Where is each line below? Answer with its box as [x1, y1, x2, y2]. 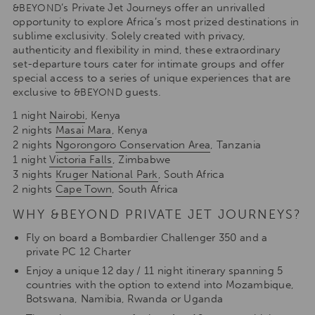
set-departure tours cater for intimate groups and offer [13, 57, 285, 70]
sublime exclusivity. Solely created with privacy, [13, 29, 246, 42]
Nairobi [49, 108, 85, 122]
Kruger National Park [55, 167, 158, 181]
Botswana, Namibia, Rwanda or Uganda [25, 292, 224, 306]
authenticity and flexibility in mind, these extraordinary [13, 43, 281, 56]
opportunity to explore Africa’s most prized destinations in [13, 15, 300, 28]
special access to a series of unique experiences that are [13, 71, 291, 84]
